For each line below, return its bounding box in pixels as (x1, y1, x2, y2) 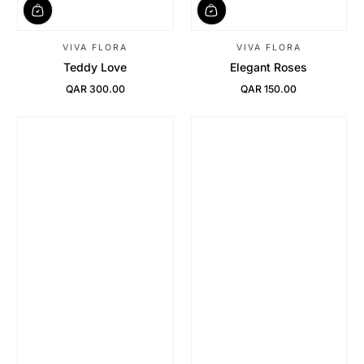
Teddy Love (63, 60, 128, 75)
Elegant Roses (230, 60, 308, 75)
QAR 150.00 (240, 83, 297, 96)
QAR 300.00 (65, 83, 125, 96)
